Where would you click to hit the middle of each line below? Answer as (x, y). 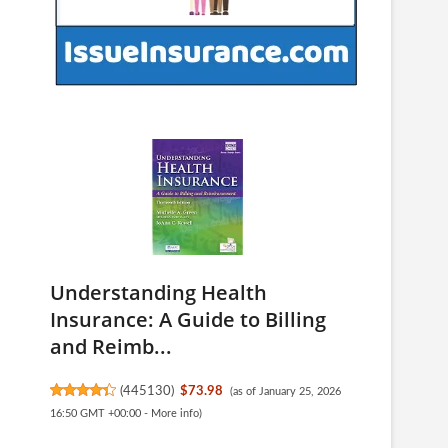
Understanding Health (158, 292)
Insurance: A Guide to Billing (188, 319)
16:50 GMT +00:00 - (100, 413)
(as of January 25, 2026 (285, 391)
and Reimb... (111, 346)
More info (175, 413)
